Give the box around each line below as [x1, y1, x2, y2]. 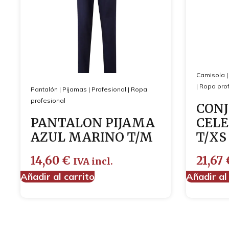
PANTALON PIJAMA [31, 114, 155, 131]
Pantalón [31, 85, 58, 93]
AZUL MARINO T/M [31, 129, 153, 145]
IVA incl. [73, 155, 113, 167]
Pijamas [62, 85, 87, 93]
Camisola [196, 71, 225, 79]
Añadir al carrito [20, 170, 95, 182]
